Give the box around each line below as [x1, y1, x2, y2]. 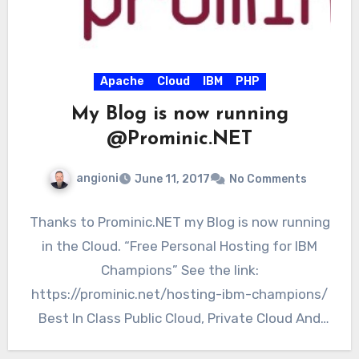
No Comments [229, 171, 307, 186]
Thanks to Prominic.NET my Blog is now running [29, 213, 330, 230]
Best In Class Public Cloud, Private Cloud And [38, 309, 321, 326]
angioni [76, 171, 119, 185]
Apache [99, 74, 144, 88]
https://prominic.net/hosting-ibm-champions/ [31, 285, 328, 302]
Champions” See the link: [100, 261, 259, 278]
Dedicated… [142, 333, 217, 350]
